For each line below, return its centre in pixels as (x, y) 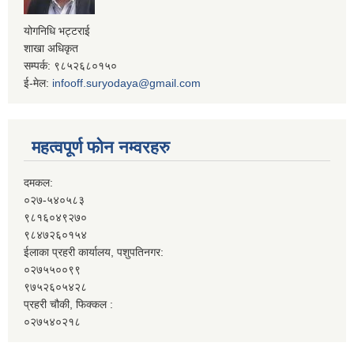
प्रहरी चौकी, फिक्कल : (68, 305)
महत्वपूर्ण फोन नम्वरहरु (101, 148)
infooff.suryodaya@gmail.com (126, 83)
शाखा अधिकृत (51, 49)
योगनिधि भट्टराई (57, 31)
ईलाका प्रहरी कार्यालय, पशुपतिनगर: (94, 252)
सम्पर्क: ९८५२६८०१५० (70, 66)
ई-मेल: (38, 83)
